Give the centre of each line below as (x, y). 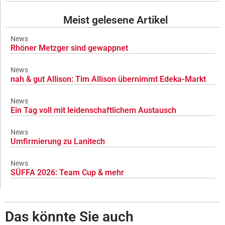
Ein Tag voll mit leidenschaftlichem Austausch (93, 110)
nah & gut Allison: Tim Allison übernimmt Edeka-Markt (108, 79)
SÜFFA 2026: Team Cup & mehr (67, 172)
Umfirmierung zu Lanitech (58, 141)
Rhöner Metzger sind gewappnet (69, 48)
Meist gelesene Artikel (115, 20)
